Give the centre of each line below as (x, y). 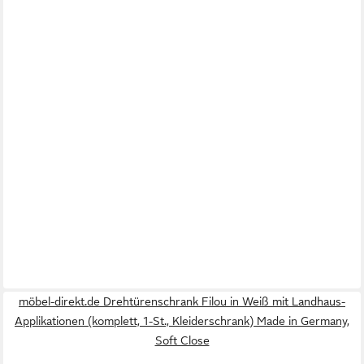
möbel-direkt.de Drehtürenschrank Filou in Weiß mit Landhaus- (182, 302)
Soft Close (182, 341)
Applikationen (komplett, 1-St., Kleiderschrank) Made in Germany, (182, 321)
